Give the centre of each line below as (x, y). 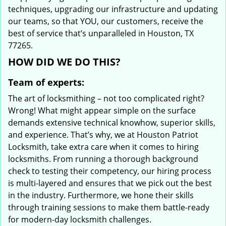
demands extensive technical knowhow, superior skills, (112, 123)
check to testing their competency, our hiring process (110, 171)
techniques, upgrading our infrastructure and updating (113, 9)
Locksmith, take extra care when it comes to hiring (103, 147)
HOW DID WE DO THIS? (64, 62)
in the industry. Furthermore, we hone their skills (101, 195)
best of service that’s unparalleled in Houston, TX (101, 33)
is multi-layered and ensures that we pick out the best (110, 183)
